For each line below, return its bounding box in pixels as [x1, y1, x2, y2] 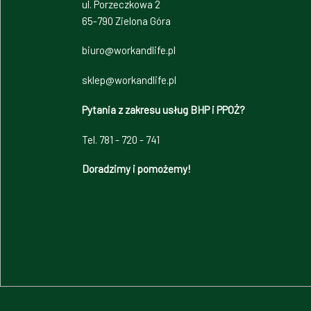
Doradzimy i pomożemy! [82, 162, 191, 176]
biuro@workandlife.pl [82, 44, 176, 57]
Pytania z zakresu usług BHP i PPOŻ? [82, 103, 245, 116]
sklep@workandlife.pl [82, 74, 176, 86]
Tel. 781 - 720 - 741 [82, 133, 160, 146]
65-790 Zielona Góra [82, 14, 171, 27]
